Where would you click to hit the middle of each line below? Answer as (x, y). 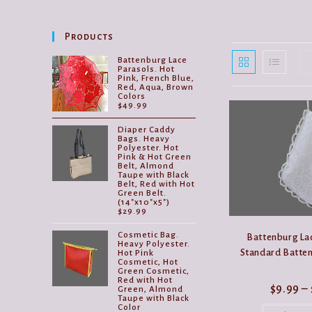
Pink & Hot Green (155, 157)
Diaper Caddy (147, 130)
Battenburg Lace (153, 60)
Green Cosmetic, (154, 271)
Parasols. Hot (147, 69)
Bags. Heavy (144, 139)
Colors (132, 96)
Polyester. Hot (149, 148)
